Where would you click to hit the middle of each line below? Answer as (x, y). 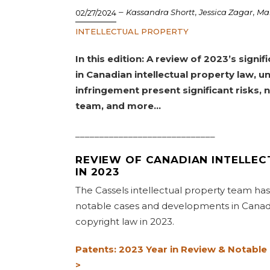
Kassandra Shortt (160, 12)
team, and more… (118, 106)
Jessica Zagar (226, 12)
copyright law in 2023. (125, 221)
